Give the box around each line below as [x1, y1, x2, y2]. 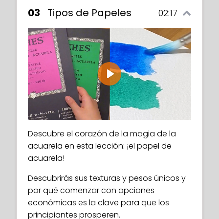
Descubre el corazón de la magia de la [28, 128, 176, 139]
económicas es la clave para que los [28, 197, 169, 208]
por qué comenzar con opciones [28, 184, 154, 196]
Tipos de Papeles [47, 6, 131, 20]
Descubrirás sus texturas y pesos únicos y [28, 172, 186, 184]
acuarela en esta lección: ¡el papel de [28, 140, 172, 152]
